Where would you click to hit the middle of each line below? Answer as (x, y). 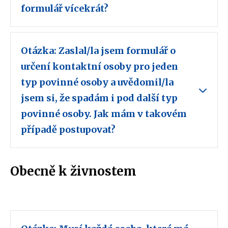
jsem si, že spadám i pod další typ (99, 98)
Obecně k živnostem (73, 172)
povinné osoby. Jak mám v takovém (104, 114)
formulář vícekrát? (66, 9)
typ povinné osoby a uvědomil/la (97, 82)
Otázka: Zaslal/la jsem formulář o (98, 51)
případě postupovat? (69, 130)
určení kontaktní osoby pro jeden (99, 67)
